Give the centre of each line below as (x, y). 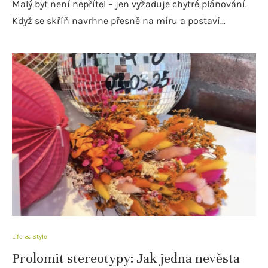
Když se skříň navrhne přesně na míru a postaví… (119, 20)
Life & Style (30, 236)
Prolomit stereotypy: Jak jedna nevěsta (126, 258)
